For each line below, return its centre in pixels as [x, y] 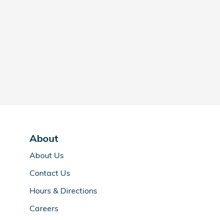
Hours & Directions [63, 190]
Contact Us [50, 173]
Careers [44, 208]
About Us [47, 155]
